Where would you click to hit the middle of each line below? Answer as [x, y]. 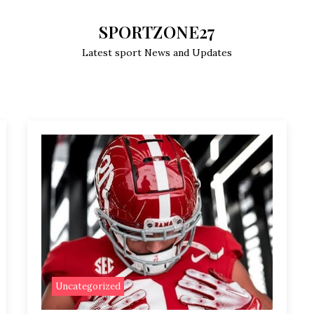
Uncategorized [88, 286]
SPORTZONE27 [157, 32]
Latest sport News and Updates [157, 53]
